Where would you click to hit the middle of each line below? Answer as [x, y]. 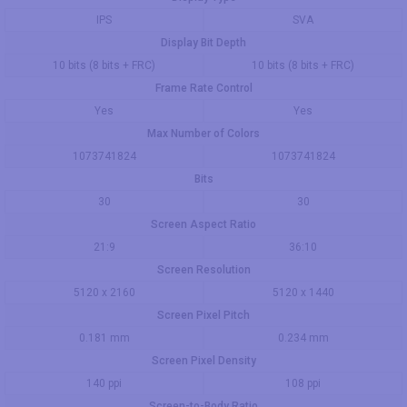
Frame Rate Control [203, 88]
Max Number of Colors [203, 133]
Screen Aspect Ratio [203, 224]
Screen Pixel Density [203, 360]
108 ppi [303, 383]
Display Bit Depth [203, 42]
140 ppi [104, 383]
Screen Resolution [203, 269]
